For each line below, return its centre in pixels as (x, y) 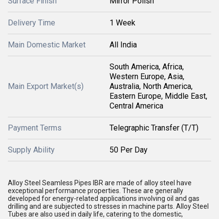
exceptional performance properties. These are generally (96, 191)
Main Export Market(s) (46, 86)
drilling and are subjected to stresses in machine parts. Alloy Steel (108, 206)
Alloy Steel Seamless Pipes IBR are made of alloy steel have (100, 183)
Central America (136, 106)
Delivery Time (32, 23)
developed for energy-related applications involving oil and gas (104, 198)
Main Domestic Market (47, 45)
